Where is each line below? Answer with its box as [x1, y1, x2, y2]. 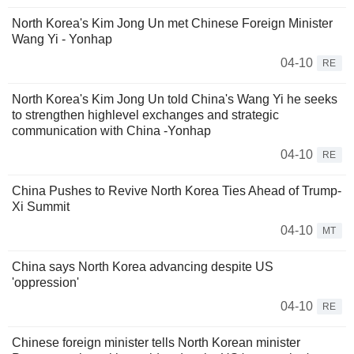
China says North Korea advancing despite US [12, 260, 273, 274]
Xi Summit [12, 200, 70, 214]
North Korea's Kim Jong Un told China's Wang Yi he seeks [12, 92, 337, 107]
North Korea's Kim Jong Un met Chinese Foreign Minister [12, 17, 333, 31]
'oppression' [12, 276, 79, 290]
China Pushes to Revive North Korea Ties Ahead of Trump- [12, 184, 341, 198]
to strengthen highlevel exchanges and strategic [12, 108, 279, 122]
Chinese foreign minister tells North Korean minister [12, 336, 300, 350]
